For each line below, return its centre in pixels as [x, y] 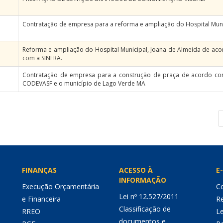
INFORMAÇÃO [143, 180]
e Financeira [41, 199]
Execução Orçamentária [60, 186]
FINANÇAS [39, 170]
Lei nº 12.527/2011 [149, 196]
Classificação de [145, 209]
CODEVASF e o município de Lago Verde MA [84, 83]
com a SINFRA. [42, 58]
